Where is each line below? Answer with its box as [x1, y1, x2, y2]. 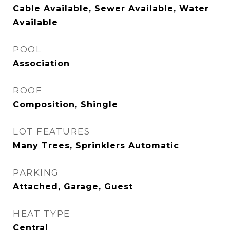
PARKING [13, 167, 59, 178]
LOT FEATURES [13, 126, 90, 137]
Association [13, 59, 70, 68]
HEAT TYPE [13, 208, 70, 219]
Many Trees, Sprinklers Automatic [13, 141, 179, 150]
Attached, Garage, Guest [13, 182, 133, 191]
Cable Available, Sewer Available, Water [13, 4, 209, 13]
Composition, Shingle [13, 100, 118, 109]
